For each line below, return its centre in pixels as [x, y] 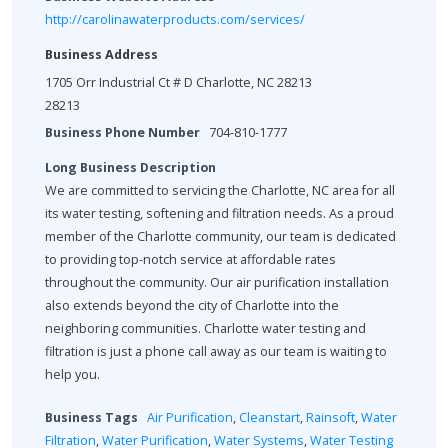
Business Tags [91, 418]
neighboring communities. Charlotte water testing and [205, 329]
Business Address [101, 55]
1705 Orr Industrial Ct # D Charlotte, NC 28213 [178, 83]
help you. [72, 375]
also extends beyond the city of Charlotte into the [192, 306]
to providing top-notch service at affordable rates [190, 260]
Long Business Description [130, 168]
